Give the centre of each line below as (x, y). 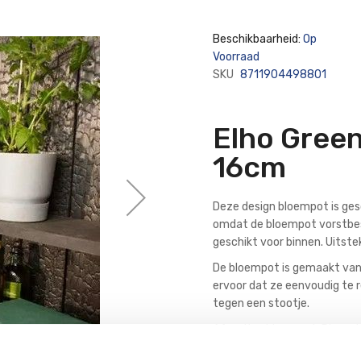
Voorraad (236, 57)
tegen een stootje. (261, 303)
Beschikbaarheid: (258, 39)
